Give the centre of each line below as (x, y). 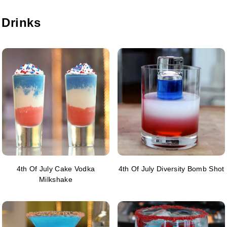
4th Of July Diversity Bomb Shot (171, 169)
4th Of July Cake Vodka (56, 169)
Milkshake (56, 180)
